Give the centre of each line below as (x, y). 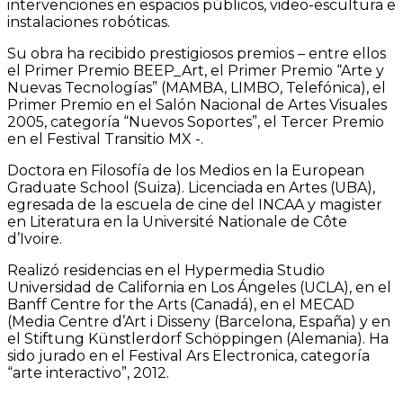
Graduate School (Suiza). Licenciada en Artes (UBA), (191, 187)
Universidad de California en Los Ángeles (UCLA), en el (199, 287)
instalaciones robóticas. (89, 22)
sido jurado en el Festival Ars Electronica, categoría (188, 355)
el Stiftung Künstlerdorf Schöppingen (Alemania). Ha (198, 338)
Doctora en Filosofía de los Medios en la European (186, 170)
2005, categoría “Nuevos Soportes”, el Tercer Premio (196, 121)
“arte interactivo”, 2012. (88, 372)
